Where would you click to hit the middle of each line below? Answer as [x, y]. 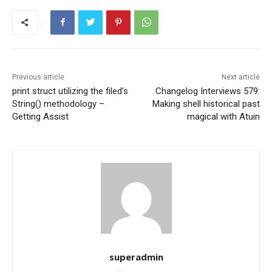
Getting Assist [40, 116]
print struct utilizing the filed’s [70, 91]
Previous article [38, 77]
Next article [240, 77]
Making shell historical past [206, 104]
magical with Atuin [223, 116]
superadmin [136, 257]
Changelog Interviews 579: [207, 91]
